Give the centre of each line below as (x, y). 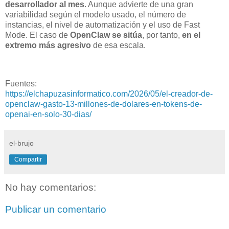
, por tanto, (162, 35)
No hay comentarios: (51, 187)
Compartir (28, 160)
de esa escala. (118, 45)
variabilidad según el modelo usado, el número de (96, 14)
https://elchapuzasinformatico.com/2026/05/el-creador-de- (109, 94)
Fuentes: (21, 84)
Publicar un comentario (56, 210)
